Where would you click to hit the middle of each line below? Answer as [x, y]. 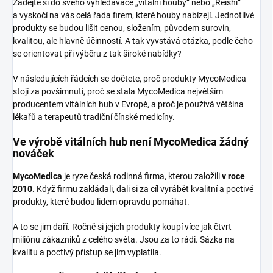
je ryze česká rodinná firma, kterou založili [142, 176]
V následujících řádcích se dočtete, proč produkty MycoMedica [129, 78]
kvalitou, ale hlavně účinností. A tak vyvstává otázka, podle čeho [133, 41]
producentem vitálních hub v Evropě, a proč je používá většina [128, 104]
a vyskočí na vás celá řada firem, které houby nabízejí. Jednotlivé [133, 15]
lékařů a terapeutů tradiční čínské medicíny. [94, 117]
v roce [233, 176]
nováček [34, 153]
